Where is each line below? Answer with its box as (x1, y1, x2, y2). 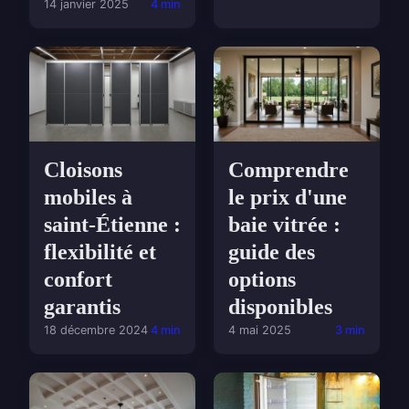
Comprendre (228, 158, 349, 183)
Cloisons (44, 158, 122, 183)
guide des (228, 240, 315, 265)
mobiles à (44, 185, 132, 210)
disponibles (228, 295, 332, 320)
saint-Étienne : (44, 213, 181, 237)
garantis (44, 295, 121, 320)
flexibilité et (44, 240, 156, 265)
